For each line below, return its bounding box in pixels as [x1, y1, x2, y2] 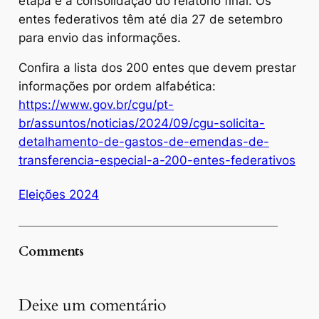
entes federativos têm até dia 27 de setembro [18, 11, 283, 26]
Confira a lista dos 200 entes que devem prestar [18, 60, 296, 75]
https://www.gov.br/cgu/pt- [18, 97, 174, 112]
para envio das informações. [18, 30, 181, 45]
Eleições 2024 [18, 187, 99, 202]
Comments [18, 243, 84, 261]
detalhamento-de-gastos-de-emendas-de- [18, 134, 269, 149]
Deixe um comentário [18, 293, 166, 316]
